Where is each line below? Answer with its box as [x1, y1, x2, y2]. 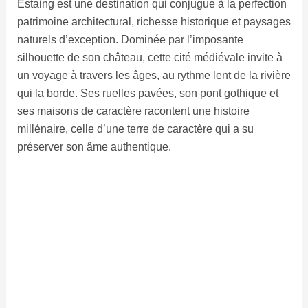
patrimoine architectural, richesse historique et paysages [16, 16, 291, 28]
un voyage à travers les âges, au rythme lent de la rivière [16, 69, 291, 82]
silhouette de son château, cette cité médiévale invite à [16, 52, 283, 64]
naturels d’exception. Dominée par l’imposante [16, 34, 243, 46]
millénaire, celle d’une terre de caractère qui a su [16, 123, 254, 135]
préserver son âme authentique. [16, 141, 171, 153]
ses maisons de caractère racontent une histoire [16, 105, 250, 118]
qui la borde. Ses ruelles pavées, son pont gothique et [16, 87, 278, 100]
